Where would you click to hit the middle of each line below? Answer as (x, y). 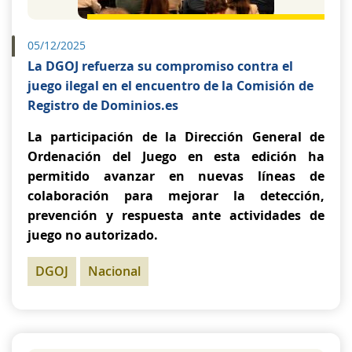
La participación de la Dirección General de (176, 137)
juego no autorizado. (93, 235)
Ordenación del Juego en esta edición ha (176, 156)
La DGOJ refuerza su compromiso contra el (160, 66)
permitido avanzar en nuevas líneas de (176, 176)
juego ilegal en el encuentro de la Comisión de (170, 86)
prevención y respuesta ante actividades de (176, 215)
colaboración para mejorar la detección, (176, 196)
